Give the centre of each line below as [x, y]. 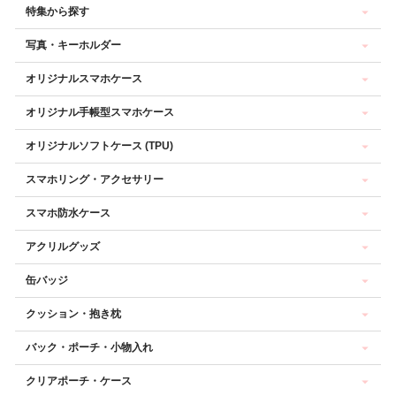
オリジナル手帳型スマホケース [100, 113]
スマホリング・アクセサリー [95, 180]
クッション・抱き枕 [73, 314]
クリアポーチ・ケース [79, 381]
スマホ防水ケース [68, 213]
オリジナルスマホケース [84, 79]
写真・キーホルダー [73, 46]
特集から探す [57, 12]
